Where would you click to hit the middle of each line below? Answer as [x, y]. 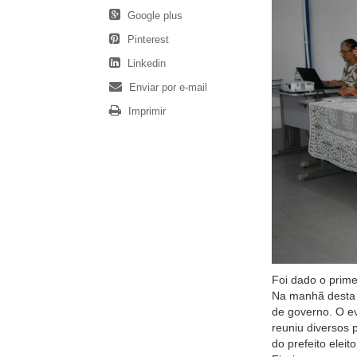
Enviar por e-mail [167, 88]
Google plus [153, 16]
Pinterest [147, 40]
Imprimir [145, 112]
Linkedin [145, 64]
